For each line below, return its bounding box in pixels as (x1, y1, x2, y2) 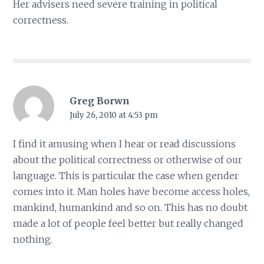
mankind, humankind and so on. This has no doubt (13, 201, 248, 213)
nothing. (13, 233, 53, 245)
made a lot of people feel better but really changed (13, 217, 244, 229)
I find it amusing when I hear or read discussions (13, 137, 236, 150)
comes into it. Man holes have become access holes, (13, 185, 250, 197)
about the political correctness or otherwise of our (13, 153, 243, 166)
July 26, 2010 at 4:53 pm (69, 110, 158, 120)
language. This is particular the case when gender (13, 169, 239, 181)
